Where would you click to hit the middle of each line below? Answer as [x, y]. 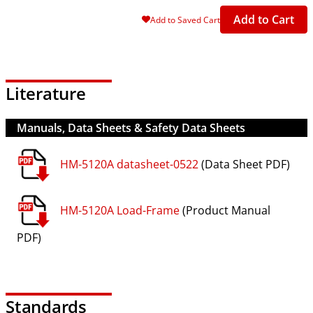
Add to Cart [264, 20]
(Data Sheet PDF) [244, 164]
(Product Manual [225, 210]
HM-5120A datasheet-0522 [129, 164]
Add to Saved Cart [185, 20]
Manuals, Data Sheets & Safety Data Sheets [131, 128]
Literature [46, 94]
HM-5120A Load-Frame [120, 210]
